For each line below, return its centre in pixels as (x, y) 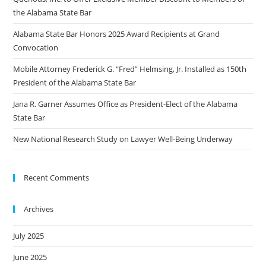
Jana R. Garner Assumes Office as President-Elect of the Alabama (126, 104)
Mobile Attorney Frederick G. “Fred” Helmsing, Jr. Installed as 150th (130, 69)
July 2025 (29, 236)
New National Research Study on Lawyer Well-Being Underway (123, 139)
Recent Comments (57, 178)
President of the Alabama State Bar (75, 83)
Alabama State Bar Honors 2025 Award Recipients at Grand (117, 34)
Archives (39, 209)
